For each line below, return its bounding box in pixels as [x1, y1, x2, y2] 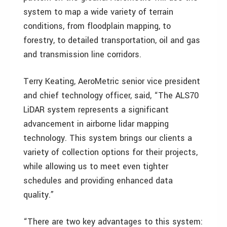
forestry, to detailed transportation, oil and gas [23, 34, 200, 46]
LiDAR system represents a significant [23, 104, 169, 116]
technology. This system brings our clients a [23, 132, 192, 144]
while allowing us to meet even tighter [23, 161, 168, 172]
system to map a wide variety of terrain [23, 6, 173, 18]
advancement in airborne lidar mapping [23, 118, 169, 130]
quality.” [23, 189, 54, 201]
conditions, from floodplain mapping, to [23, 20, 171, 32]
